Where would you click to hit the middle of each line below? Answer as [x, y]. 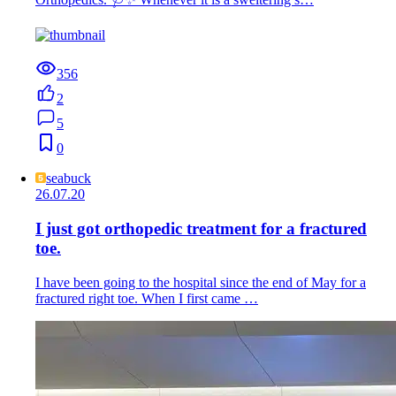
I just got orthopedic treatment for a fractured [201, 228]
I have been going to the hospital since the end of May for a [201, 282]
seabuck [69, 179]
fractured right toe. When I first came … [147, 298]
